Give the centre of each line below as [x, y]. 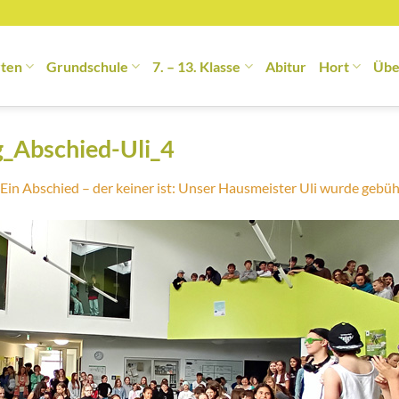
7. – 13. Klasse [197, 66]
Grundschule [88, 66]
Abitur [285, 66]
